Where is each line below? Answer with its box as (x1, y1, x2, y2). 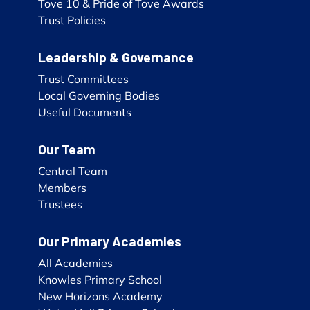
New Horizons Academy (38, 289, 163, 303)
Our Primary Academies (38, 232, 181, 249)
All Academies (38, 255, 113, 270)
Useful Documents (38, 104, 131, 119)
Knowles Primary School (38, 272, 162, 286)
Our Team (38, 140, 95, 157)
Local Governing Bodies (38, 88, 160, 102)
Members (38, 180, 86, 194)
